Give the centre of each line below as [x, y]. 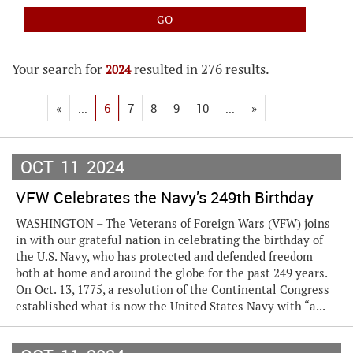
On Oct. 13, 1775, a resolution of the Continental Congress [173, 290]
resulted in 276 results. [200, 69]
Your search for [59, 69]
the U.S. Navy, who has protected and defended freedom [164, 256]
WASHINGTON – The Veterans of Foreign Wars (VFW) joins [173, 223]
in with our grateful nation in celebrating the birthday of [169, 240]
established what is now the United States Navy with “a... [171, 306]
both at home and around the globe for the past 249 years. [171, 273]
